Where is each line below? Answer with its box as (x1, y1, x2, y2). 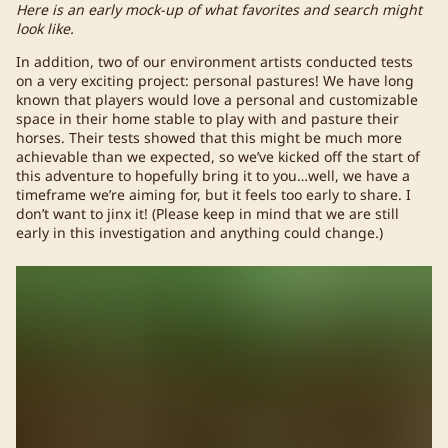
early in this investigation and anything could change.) (16, 222, 383, 242)
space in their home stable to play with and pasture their (16, 108, 399, 128)
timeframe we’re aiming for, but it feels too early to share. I (16, 184, 411, 204)
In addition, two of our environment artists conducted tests (16, 51, 413, 71)
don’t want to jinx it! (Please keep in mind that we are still (16, 203, 399, 223)
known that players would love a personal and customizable (16, 89, 418, 109)
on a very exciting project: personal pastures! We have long (16, 70, 414, 90)
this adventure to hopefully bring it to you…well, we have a (16, 165, 410, 185)
